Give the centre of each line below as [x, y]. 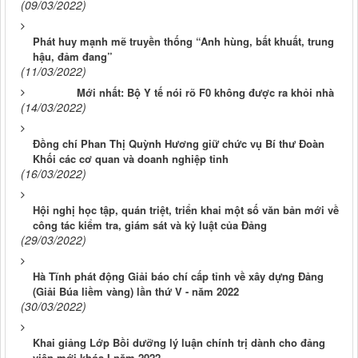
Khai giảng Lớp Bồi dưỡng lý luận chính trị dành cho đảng [179, 343]
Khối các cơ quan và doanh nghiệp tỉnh [131, 159]
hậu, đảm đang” [73, 57]
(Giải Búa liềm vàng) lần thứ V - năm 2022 [136, 292]
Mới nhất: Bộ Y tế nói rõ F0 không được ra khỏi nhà [205, 93]
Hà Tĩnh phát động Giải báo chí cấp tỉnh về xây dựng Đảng [178, 276]
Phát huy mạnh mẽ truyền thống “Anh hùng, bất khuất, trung [183, 42]
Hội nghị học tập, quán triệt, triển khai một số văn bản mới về [186, 210]
